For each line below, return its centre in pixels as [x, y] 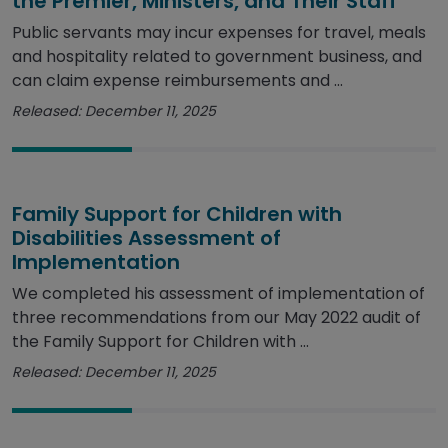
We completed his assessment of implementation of [218, 294]
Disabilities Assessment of [146, 238]
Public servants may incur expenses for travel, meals [219, 33]
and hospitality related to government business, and [217, 57]
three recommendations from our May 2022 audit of [216, 318]
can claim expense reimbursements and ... [177, 81]
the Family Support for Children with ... [160, 342]
